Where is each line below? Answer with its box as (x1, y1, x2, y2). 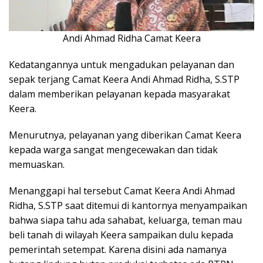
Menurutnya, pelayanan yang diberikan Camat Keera (9, 129, 241, 142)
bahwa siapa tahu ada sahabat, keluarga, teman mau (9, 214, 242, 227)
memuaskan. (9, 158, 65, 171)
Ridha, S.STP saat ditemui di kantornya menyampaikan (9, 199, 247, 213)
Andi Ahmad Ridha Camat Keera (62, 32, 201, 45)
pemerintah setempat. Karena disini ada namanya (9, 243, 227, 257)
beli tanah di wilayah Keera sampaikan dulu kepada (9, 228, 233, 242)
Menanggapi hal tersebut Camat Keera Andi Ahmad (9, 184, 235, 198)
